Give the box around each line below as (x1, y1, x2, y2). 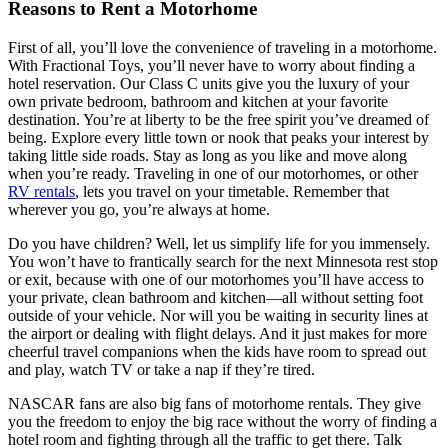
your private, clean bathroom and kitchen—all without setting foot (8, 288, 423, 306)
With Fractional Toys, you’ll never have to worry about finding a (8, 56, 415, 74)
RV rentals (8, 182, 75, 200)
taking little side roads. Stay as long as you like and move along (8, 146, 407, 164)
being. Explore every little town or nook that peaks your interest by (8, 128, 429, 146)
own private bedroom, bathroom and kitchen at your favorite (8, 92, 388, 110)
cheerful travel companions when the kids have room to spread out (8, 342, 426, 360)
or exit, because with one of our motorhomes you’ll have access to (8, 270, 424, 288)
